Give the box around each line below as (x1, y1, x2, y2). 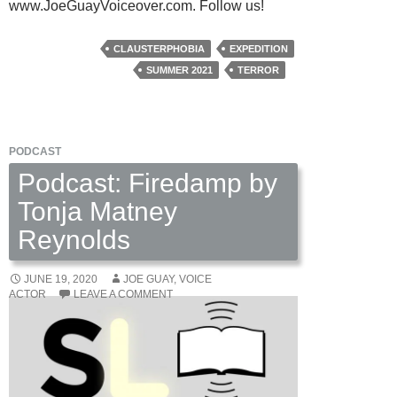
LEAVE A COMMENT (74, 287, 173, 300)
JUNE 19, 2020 (24, 272, 97, 285)
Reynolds (18, 224, 130, 254)
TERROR (237, 64, 279, 75)
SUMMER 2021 (146, 64, 213, 75)
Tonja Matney (18, 196, 177, 226)
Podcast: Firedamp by (18, 167, 277, 198)
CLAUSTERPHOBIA (113, 43, 205, 54)
